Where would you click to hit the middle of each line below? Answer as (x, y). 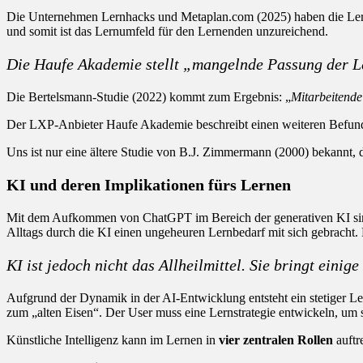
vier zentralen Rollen (276, 340)
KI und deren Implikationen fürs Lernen (149, 184)
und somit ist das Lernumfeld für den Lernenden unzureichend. (167, 31)
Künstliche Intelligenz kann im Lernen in (113, 340)
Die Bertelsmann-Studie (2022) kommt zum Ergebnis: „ (149, 96)
